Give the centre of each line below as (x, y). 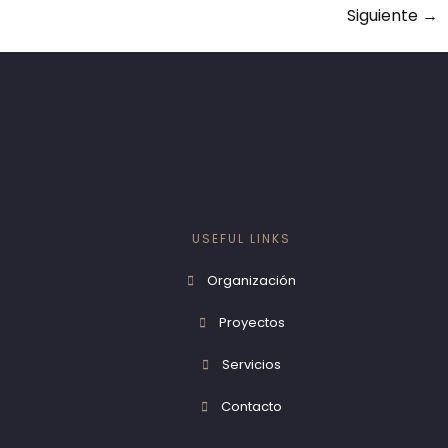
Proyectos (251, 322)
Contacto (252, 406)
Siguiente (384, 15)
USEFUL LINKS (242, 238)
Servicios (252, 364)
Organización (252, 280)
